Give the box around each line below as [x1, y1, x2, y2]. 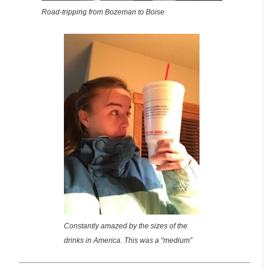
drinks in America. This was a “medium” [64, 236, 192, 245]
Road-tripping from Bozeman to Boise [41, 7, 165, 16]
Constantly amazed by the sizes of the [64, 221, 187, 230]
